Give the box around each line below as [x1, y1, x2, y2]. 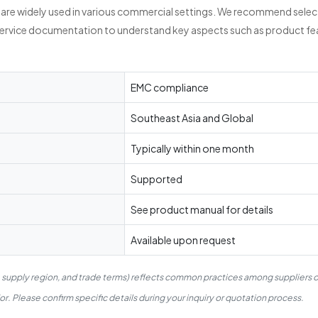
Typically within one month [130, 142, 254, 155]
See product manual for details [130, 203, 273, 216]
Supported [130, 172, 182, 186]
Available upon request [130, 234, 236, 247]
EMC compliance [130, 81, 209, 94]
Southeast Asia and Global [130, 111, 253, 125]
